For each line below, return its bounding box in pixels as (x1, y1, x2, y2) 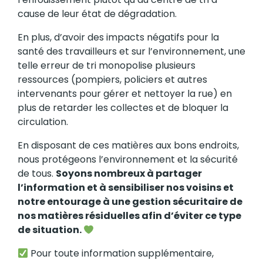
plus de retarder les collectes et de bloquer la (18, 101, 228, 114)
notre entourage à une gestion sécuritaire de (18, 195, 242, 208)
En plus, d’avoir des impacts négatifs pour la (18, 31, 219, 44)
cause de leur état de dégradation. (18, 7, 177, 21)
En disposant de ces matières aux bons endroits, (18, 139, 239, 152)
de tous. (18, 167, 56, 180)
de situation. (18, 223, 83, 237)
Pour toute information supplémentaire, (28, 247, 214, 260)
